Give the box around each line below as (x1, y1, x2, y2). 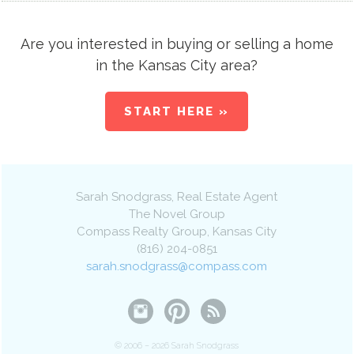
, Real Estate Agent (171, 190, 278, 205)
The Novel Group (128, 207, 225, 222)
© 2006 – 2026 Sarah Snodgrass (115, 341, 239, 352)
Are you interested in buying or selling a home (20, 36, 333, 53)
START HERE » (124, 104, 230, 119)
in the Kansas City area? (96, 57, 258, 74)
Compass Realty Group (77, 224, 208, 239)
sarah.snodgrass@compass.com (86, 259, 268, 274)
